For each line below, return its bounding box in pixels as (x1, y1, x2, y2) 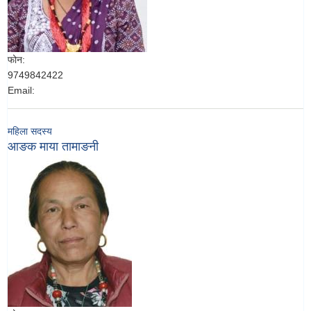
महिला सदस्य (8, 126, 52, 137)
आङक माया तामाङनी (8, 140, 99, 154)
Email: (8, 85, 35, 96)
